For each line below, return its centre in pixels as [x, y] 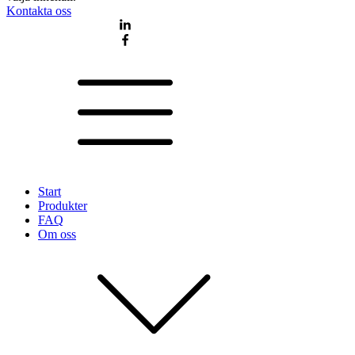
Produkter [63, 205]
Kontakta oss [39, 10]
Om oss [57, 234]
